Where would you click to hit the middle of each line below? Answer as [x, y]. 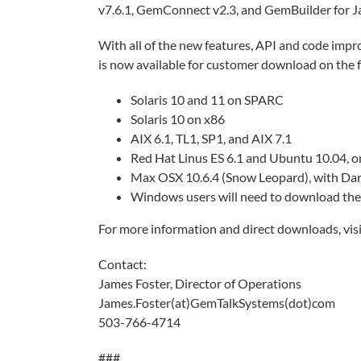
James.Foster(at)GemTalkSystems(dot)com [217, 303]
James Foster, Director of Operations [200, 283]
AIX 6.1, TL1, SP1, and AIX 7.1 [211, 138]
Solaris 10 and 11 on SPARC [207, 100]
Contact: [122, 264]
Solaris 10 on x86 [178, 119]
